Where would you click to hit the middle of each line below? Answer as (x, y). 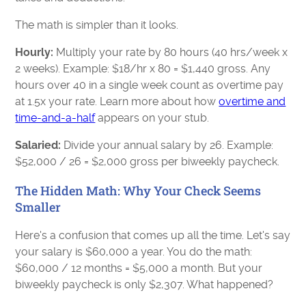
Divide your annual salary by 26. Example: (167, 145)
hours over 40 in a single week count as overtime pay (150, 85)
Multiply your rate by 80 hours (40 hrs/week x (171, 52)
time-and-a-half (55, 117)
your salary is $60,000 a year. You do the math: (134, 251)
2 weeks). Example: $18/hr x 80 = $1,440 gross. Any (143, 68)
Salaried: (38, 145)
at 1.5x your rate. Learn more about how (117, 101)
